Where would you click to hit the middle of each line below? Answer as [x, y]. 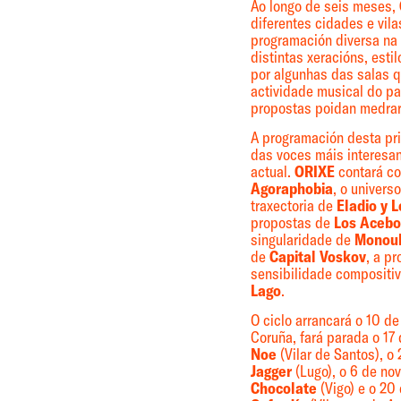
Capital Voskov [317, 256]
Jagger [271, 372]
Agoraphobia [291, 188]
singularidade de [302, 239]
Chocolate [283, 389]
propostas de [292, 222]
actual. [272, 171]
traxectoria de [293, 205]
